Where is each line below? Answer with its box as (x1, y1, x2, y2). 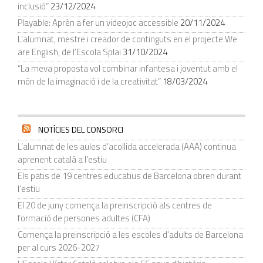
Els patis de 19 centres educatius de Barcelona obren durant (18, 169, 241, 183)
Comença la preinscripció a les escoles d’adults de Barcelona (18, 228, 243, 242)
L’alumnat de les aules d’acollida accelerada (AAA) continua (18, 140, 236, 154)
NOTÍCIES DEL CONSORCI (38, 123, 123, 136)
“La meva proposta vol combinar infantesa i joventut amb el (18, 62, 238, 76)
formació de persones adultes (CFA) (18, 211, 150, 225)
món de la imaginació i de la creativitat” (18, 75, 161, 89)
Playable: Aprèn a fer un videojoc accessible (18, 16, 178, 30)
